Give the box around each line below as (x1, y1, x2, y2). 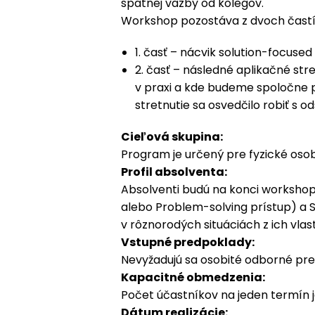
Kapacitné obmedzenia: (121, 269, 265, 285)
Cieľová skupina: (121, 128, 223, 145)
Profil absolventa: (121, 163, 227, 180)
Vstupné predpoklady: (121, 233, 255, 250)
